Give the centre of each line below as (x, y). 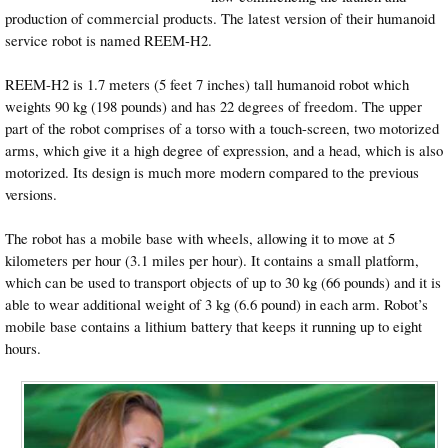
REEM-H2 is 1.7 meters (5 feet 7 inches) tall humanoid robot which (207, 83)
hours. (23, 347)
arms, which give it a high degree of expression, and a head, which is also (224, 149)
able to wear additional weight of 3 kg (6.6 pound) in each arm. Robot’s (216, 303)
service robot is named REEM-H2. (108, 39)
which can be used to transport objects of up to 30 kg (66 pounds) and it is (223, 281)
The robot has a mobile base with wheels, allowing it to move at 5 (200, 237)
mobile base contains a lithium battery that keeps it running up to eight (213, 325)
